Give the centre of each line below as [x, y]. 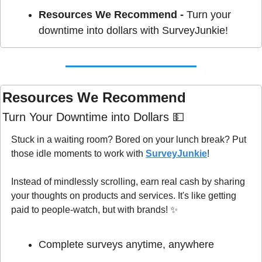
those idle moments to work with [78, 153]
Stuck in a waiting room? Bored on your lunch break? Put [129, 139]
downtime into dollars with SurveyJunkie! [133, 30]
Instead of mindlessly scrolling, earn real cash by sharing [128, 181]
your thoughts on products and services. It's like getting [124, 195]
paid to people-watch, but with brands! [91, 209]
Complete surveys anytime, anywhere [126, 244]
